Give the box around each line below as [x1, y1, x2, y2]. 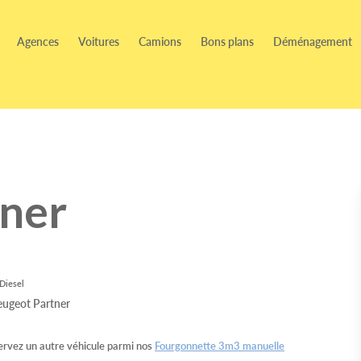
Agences [17, 33, 59, 49]
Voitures [78, 33, 119, 49]
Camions [139, 33, 181, 49]
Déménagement [273, 33, 352, 49]
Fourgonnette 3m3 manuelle [155, 338, 284, 354]
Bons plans [201, 33, 254, 49]
